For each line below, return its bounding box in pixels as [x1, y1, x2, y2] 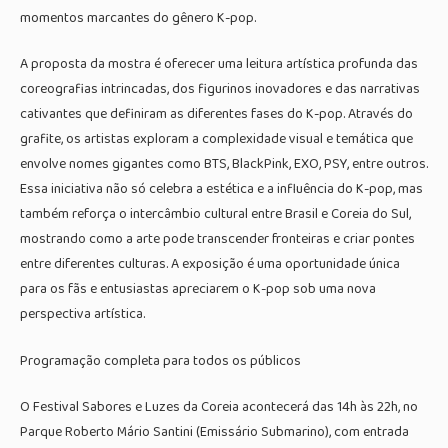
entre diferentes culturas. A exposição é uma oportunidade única [20, 253, 400, 276]
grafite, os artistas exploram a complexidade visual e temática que [20, 128, 413, 151]
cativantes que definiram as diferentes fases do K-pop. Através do [20, 103, 413, 126]
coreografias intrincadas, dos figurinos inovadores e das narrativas [20, 78, 420, 101]
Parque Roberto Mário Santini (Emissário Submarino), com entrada [20, 421, 409, 444]
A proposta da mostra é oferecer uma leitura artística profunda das [20, 53, 418, 76]
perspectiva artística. [20, 303, 145, 326]
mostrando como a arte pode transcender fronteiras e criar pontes [20, 228, 415, 251]
